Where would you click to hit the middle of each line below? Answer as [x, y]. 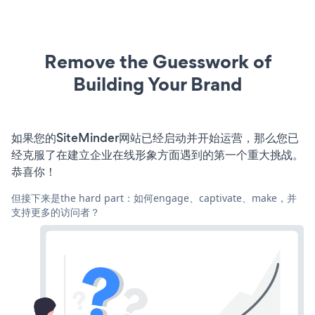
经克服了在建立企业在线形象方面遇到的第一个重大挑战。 [157, 154]
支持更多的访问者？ [56, 212]
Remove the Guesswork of [157, 61]
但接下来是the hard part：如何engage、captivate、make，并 [154, 198]
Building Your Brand [157, 84]
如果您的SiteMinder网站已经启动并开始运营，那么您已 [155, 137]
